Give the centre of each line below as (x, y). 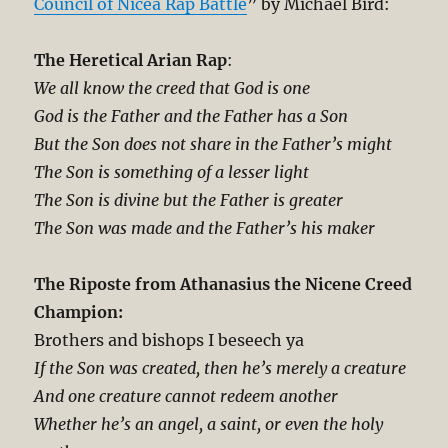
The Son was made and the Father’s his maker (205, 228)
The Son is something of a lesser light (172, 172)
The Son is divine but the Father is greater (189, 200)
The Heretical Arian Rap (131, 60)
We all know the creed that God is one (172, 88)
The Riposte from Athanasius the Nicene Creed (223, 284)
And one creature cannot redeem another (186, 396)
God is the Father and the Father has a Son (191, 116)
